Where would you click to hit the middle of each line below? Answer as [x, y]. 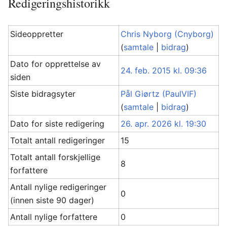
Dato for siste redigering [58, 124]
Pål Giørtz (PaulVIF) [159, 94]
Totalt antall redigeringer [58, 140]
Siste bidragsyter [43, 94]
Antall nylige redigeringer [59, 187]
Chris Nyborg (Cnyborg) [167, 34]
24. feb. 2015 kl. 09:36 [164, 70]
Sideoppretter [37, 34]
